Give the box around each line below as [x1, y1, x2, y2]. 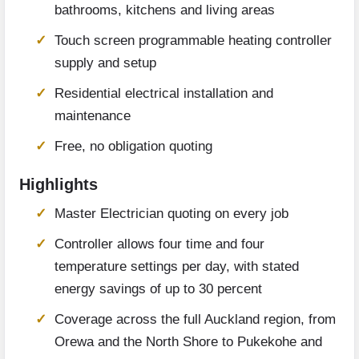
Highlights [19, 175, 98, 194]
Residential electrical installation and [54, 86, 273, 102]
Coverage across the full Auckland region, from [54, 312, 336, 328]
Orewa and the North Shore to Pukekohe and [54, 334, 322, 350]
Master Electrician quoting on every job [54, 206, 288, 222]
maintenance [54, 108, 131, 124]
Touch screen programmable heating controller [54, 33, 332, 49]
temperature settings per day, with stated [54, 259, 299, 275]
